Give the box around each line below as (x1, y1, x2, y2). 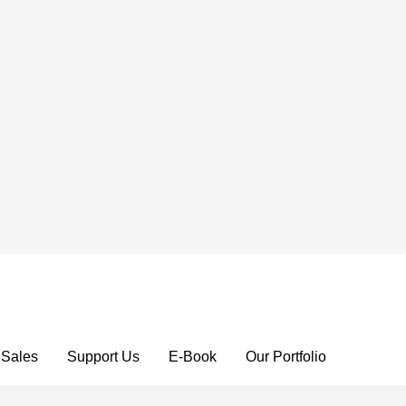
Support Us (67, 349, 140, 364)
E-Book (169, 349, 217, 364)
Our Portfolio (246, 349, 326, 364)
